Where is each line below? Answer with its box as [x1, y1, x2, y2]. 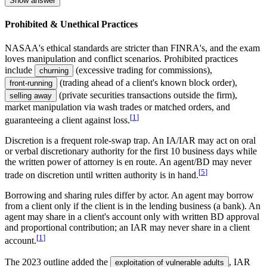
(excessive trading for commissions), [76, 64, 212, 75]
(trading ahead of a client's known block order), [60, 77, 237, 88]
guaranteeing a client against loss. [5, 115, 130, 126]
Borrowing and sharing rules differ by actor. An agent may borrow [5, 190, 254, 201]
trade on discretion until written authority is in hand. [5, 170, 198, 181]
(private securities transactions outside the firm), [59, 89, 237, 100]
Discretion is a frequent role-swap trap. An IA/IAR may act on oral [5, 135, 256, 146]
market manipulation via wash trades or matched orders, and [5, 101, 230, 112]
